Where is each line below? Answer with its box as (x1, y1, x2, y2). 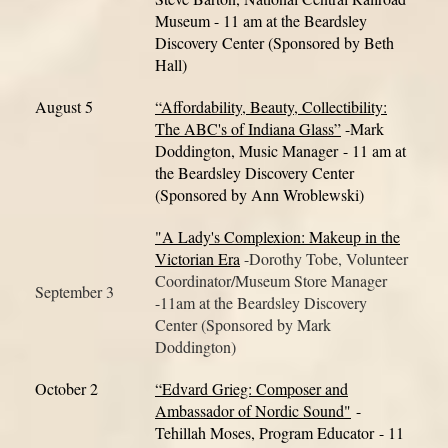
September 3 (35, 281, 124, 303)
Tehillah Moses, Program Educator (155, 422, 379, 444)
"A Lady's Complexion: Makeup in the (155, 226, 400, 248)
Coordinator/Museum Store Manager (155, 270, 387, 292)
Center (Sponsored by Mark (155, 314, 331, 336)
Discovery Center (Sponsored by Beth (155, 32, 394, 54)
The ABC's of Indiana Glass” (155, 118, 341, 140)
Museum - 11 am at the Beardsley (155, 10, 367, 32)
